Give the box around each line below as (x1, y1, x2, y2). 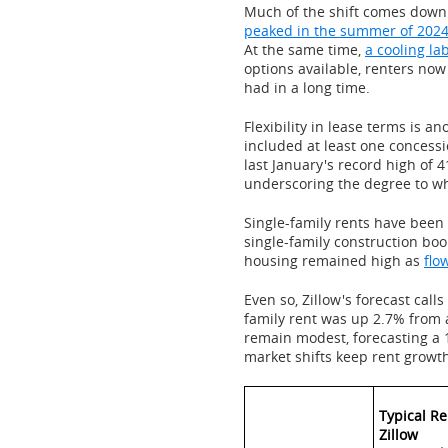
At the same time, (244, 40, 365, 59)
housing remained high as (244, 251, 424, 270)
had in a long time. (244, 78, 370, 97)
